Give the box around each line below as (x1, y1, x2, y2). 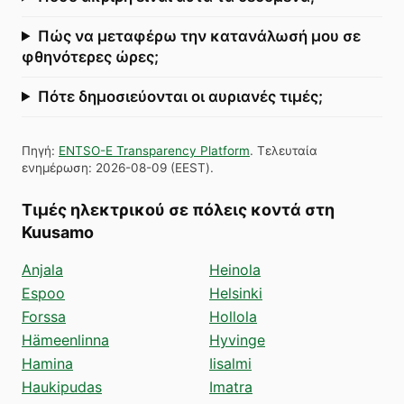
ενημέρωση (22, 160, 88, 175)
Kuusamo (22, 222, 94, 242)
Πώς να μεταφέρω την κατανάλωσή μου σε (37, 26, 361, 45)
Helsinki (209, 283, 262, 302)
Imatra (209, 377, 252, 396)
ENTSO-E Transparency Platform (59, 142, 250, 158)
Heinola (209, 260, 261, 279)
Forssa (22, 307, 66, 326)
